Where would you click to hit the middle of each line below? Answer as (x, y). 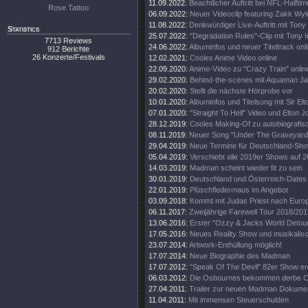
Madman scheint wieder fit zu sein (246, 168)
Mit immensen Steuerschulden (239, 300)
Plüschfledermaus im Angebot (239, 190)
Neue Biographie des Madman (240, 256)
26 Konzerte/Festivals (69, 57)
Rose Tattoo (69, 8)
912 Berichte (69, 49)
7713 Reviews (69, 41)
